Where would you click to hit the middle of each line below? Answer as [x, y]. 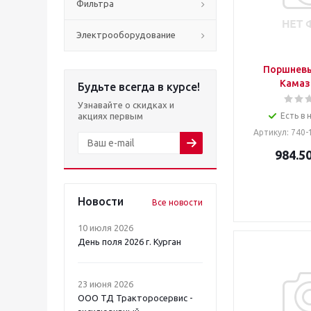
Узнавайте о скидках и [126, 105]
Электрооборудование [126, 35]
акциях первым [110, 116]
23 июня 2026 [106, 284]
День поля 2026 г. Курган [129, 242]
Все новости [177, 202]
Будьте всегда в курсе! [139, 87]
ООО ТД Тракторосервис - [135, 298]
